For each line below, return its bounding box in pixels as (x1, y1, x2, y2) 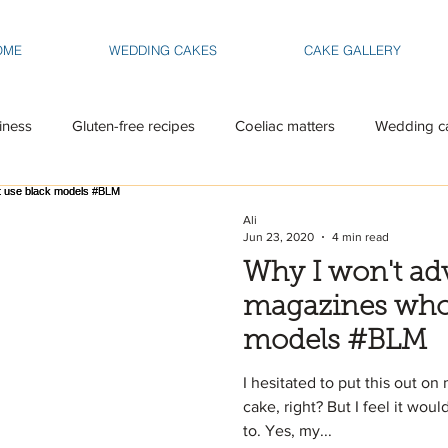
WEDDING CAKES (108, 42, 217, 58)
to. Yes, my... (243, 422, 332, 439)
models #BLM (243, 328, 427, 356)
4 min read (332, 229, 389, 244)
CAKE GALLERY (303, 42, 401, 58)
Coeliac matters (235, 116, 335, 134)
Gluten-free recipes (72, 116, 195, 134)
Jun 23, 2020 (243, 229, 314, 244)
